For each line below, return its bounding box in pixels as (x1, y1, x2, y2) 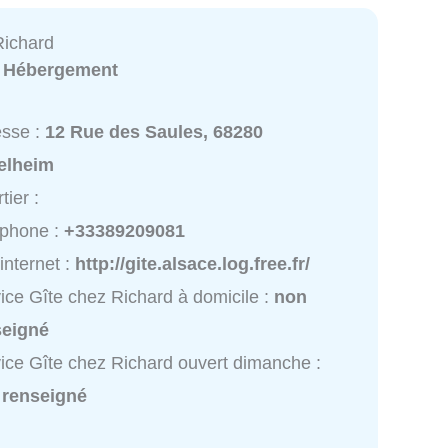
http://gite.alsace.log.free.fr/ (75, 254, 311, 275)
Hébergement (3, 60, 119, 81)
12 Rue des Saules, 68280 (45, 122, 264, 143)
